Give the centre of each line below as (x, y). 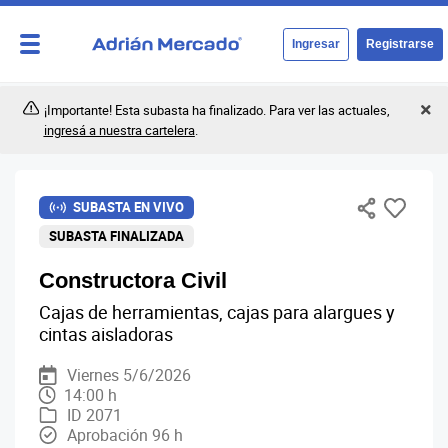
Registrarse (400, 43)
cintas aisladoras (106, 334)
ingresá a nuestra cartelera (119, 130)
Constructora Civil (133, 280)
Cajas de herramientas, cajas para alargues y (217, 312)
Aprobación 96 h (125, 435)
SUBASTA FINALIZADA (116, 236)
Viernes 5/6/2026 (129, 375)
